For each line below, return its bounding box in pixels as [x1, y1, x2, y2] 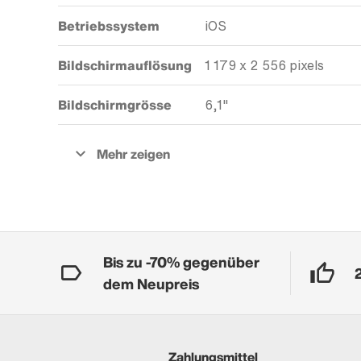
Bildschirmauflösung [58, 56, 192, 75]
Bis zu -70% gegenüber [103, 251, 259, 273]
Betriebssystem [58, 16, 160, 35]
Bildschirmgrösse [58, 95, 172, 114]
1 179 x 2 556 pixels [205, 56, 324, 75]
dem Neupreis [103, 273, 199, 295]
